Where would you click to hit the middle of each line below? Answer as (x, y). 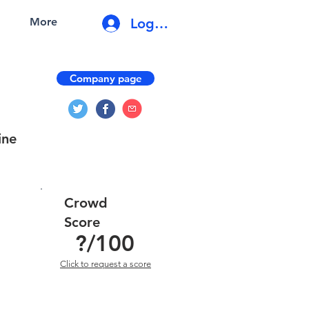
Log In (151, 23)
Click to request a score (106, 264)
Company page (106, 78)
